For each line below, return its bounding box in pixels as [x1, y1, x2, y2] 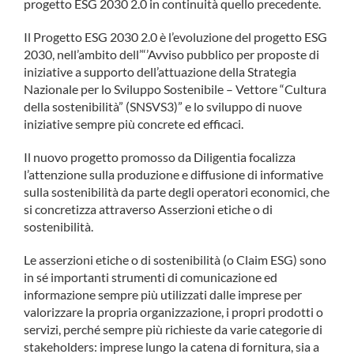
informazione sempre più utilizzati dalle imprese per [24, 286, 302, 302]
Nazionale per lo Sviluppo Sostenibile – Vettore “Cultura [24, 81, 326, 96]
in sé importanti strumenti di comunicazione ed [24, 269, 277, 284]
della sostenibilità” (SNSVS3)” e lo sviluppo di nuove [24, 98, 302, 114]
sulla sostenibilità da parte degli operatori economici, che [24, 183, 330, 199]
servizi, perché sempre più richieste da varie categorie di [24, 321, 322, 337]
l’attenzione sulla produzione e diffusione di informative [24, 166, 323, 182]
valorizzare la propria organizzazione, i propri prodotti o [24, 303, 323, 319]
